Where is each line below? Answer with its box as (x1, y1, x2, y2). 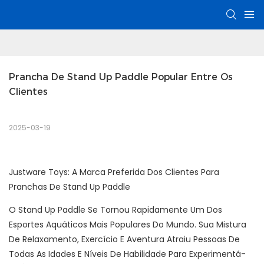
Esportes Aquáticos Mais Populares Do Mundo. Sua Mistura (9, 219, 246, 231)
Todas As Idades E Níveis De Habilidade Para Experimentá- (9, 248, 246, 260)
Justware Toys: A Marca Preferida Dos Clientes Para (9, 166, 219, 179)
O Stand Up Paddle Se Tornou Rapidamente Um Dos (9, 204, 222, 216)
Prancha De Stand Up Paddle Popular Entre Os (9, 71, 233, 83)
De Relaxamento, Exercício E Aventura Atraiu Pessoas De (9, 233, 240, 246)
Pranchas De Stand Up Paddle (9, 181, 130, 193)
